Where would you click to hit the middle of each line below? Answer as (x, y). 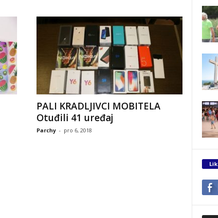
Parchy (46, 130)
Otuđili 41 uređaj (75, 118)
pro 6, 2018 (78, 130)
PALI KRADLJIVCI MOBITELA (98, 106)
